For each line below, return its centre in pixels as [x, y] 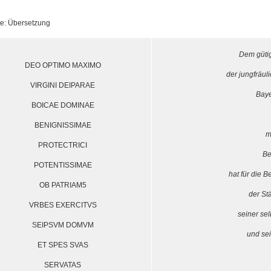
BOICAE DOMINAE [63, 105]
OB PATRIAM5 [63, 185]
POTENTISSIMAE [63, 165]
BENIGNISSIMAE [63, 125]
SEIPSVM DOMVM [63, 225]
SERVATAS [63, 265]
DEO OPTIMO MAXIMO [63, 65]
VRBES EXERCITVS [63, 205]
